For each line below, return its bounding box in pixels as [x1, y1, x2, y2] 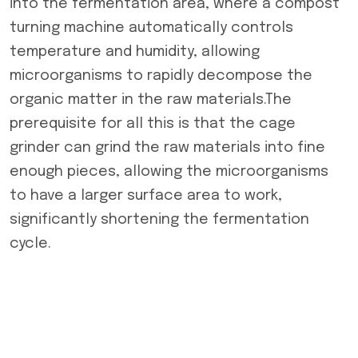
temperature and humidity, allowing [10, 45, 260, 59]
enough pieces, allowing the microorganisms [10, 165, 328, 179]
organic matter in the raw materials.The [10, 93, 292, 107]
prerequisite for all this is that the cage [10, 117, 296, 131]
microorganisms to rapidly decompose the [10, 69, 312, 83]
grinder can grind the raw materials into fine [10, 141, 325, 155]
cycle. [10, 237, 51, 251]
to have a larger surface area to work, [10, 189, 282, 203]
